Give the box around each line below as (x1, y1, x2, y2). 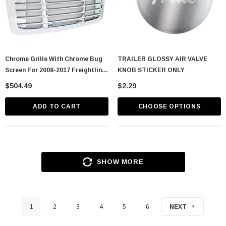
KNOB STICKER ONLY (118, 66, 185, 74)
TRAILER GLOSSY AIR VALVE (118, 55, 207, 63)
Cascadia (5, 77, 35, 85)
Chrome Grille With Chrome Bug (5, 55, 102, 63)
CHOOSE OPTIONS (138, 102, 201, 110)
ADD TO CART (33, 102, 81, 110)
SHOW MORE (96, 157, 144, 165)
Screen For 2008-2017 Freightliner (5, 66, 108, 74)
